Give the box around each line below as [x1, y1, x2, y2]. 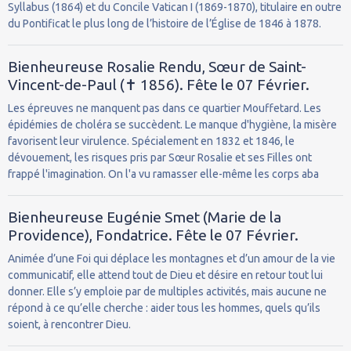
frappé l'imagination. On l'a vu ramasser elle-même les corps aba [8, 167, 319, 180]
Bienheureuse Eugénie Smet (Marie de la [8, 208, 281, 226]
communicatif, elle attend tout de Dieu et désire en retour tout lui [8, 268, 323, 281]
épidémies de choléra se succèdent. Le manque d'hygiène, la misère [8, 118, 337, 131]
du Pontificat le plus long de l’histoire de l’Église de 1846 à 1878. [8, 16, 321, 30]
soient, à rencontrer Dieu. [8, 317, 131, 331]
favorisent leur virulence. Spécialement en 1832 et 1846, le [8, 134, 295, 147]
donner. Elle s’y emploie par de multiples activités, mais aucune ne [8, 284, 327, 298]
